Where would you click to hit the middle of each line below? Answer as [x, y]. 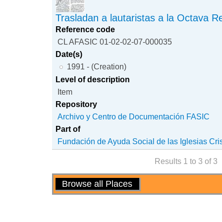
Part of [68, 129]
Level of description [93, 79]
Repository [77, 104]
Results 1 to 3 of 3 [186, 161]
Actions [68, 181]
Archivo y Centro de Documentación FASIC [134, 116]
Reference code [85, 29]
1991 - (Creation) [96, 66]
